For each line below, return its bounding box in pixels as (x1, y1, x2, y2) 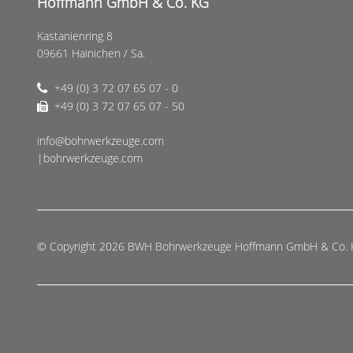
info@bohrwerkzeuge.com (37, 132, 164, 148)
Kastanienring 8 (37, 28, 113, 43)
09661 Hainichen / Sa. (37, 45, 145, 61)
